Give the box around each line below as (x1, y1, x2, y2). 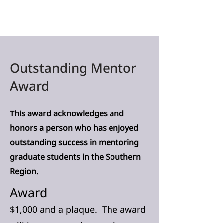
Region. (10, 166, 38, 177)
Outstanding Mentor (10, 59, 136, 77)
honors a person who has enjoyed (10, 122, 138, 133)
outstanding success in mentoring (10, 137, 139, 148)
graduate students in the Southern (10, 151, 141, 162)
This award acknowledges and (10, 108, 124, 119)
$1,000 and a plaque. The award (10, 203, 146, 215)
